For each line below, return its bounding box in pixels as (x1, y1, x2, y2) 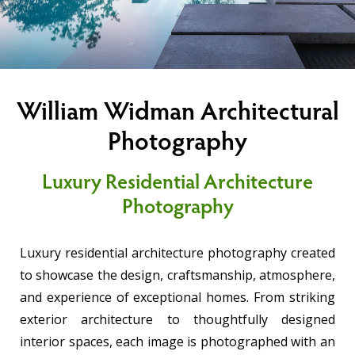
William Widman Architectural (16, 101, 339, 127)
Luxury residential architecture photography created (20, 244, 335, 261)
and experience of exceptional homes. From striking (20, 288, 335, 306)
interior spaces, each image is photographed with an (20, 333, 335, 350)
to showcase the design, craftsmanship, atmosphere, (20, 266, 335, 284)
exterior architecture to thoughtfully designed (20, 311, 335, 328)
